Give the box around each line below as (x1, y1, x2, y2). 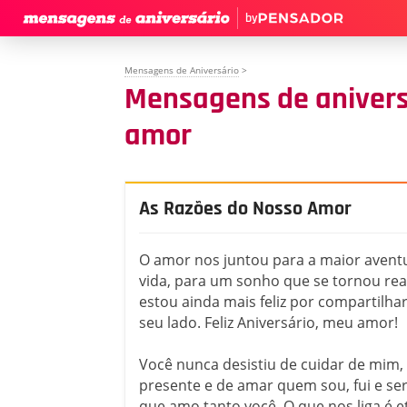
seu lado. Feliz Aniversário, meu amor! (139, 312, 398, 333)
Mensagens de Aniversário (124, 64, 239, 76)
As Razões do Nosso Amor (139, 196, 352, 222)
